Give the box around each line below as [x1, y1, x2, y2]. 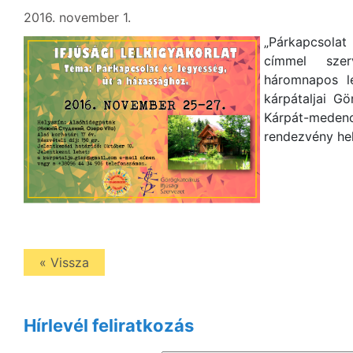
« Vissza [39, 255, 89, 270]
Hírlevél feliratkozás [24, 315, 194, 336]
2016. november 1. [24, 9, 131, 25]
